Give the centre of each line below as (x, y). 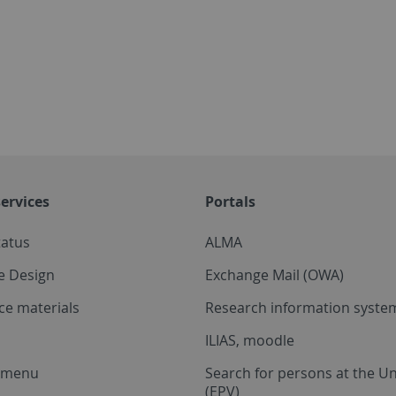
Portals (230, 201)
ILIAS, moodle (250, 340)
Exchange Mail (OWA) (274, 274)
